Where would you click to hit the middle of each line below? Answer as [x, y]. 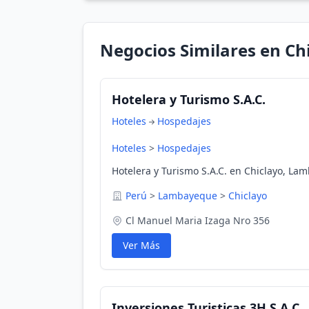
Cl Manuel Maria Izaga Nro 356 [198, 220]
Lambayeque [188, 196]
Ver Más [141, 245]
